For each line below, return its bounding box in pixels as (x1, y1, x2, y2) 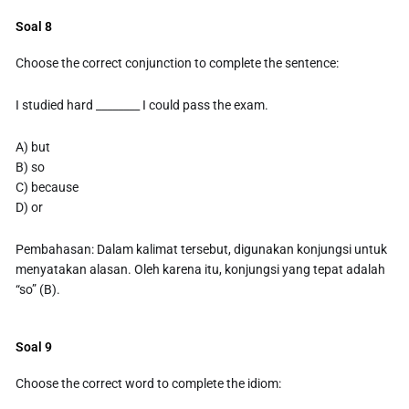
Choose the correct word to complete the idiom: (16, 375, 282, 391)
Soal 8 (16, 19, 53, 35)
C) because (16, 179, 79, 194)
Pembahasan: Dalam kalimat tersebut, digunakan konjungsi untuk (16, 241, 388, 257)
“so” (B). (16, 281, 61, 297)
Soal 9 (16, 339, 53, 354)
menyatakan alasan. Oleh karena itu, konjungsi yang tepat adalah (16, 261, 386, 277)
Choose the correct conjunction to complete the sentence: (16, 56, 340, 71)
